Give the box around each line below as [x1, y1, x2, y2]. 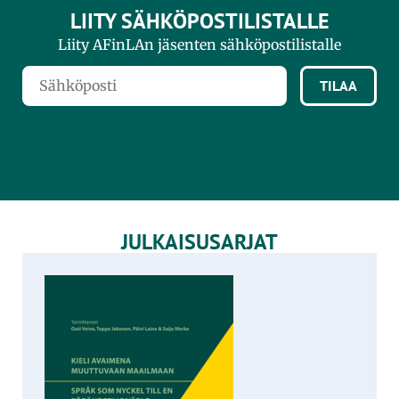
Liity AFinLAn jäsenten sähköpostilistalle [58, 35, 341, 53]
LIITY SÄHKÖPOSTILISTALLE [69, 6, 330, 35]
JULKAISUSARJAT [121, 228, 278, 256]
